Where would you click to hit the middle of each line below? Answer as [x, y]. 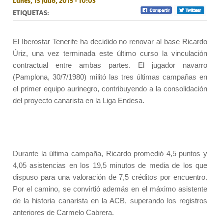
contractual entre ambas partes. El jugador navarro [110, 65]
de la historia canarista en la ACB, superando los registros [110, 201]
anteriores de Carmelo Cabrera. [63, 213]
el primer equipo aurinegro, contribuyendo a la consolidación [110, 89]
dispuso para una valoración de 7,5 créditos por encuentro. [110, 177]
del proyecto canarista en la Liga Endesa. [79, 101]
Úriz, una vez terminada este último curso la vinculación [110, 54]
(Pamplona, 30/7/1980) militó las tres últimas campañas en [110, 77]
